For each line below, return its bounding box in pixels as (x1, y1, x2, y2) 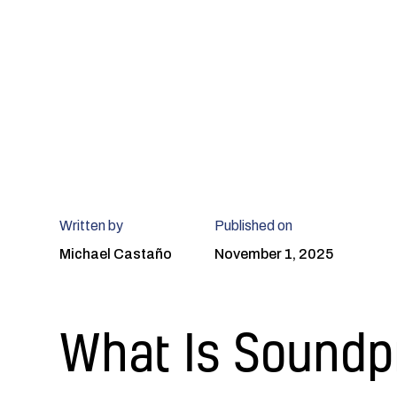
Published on (214, 217, 293, 233)
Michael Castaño (59, 245, 173, 261)
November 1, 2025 (214, 245, 334, 261)
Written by (59, 217, 124, 233)
